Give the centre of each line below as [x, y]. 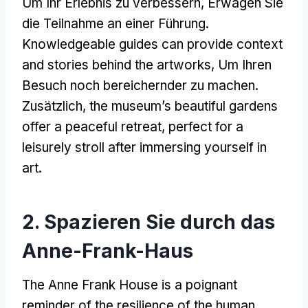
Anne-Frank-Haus [108, 251]
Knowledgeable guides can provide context [152, 44]
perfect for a [206, 126]
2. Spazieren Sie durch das [148, 222]
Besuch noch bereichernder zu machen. [140, 85]
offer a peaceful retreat [92, 126]
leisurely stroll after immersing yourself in [144, 147]
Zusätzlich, [56, 106]
